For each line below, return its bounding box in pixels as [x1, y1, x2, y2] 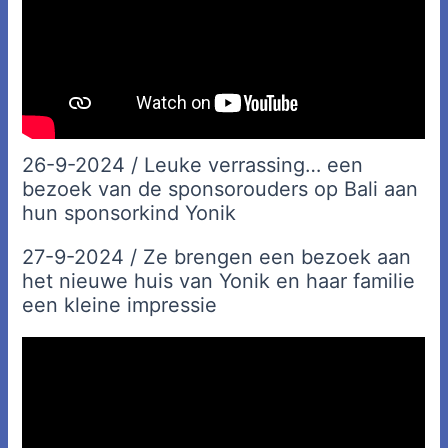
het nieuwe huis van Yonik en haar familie [22, 269, 416, 294]
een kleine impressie [22, 293, 218, 318]
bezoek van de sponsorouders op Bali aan [22, 177, 419, 202]
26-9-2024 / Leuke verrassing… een [22, 153, 364, 178]
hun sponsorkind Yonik [22, 201, 237, 226]
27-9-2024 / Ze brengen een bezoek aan [22, 245, 412, 270]
